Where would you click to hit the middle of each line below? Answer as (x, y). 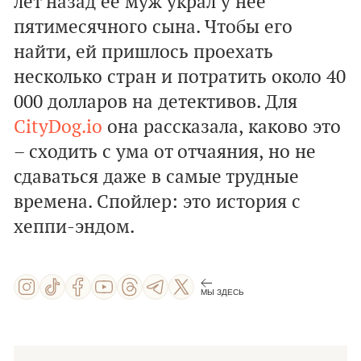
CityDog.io (58, 127)
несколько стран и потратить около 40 (180, 77)
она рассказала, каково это (222, 127)
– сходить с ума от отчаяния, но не (165, 152)
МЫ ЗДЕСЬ (222, 292)
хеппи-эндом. (74, 227)
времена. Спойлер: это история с (157, 202)
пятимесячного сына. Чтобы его (153, 27)
